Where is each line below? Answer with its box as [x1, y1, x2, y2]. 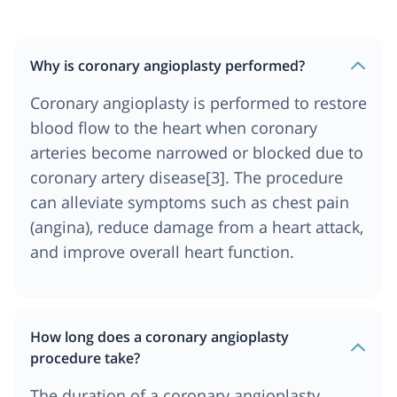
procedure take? [30, 347, 140, 368]
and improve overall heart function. [30, 240, 294, 262]
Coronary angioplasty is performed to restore [30, 91, 367, 113]
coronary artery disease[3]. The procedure [30, 166, 343, 188]
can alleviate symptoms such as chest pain [30, 191, 349, 213]
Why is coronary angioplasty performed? [30, 55, 305, 75]
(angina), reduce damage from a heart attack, [30, 215, 363, 237]
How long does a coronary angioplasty [30, 326, 289, 346]
